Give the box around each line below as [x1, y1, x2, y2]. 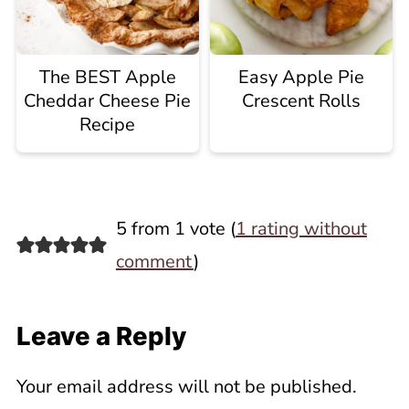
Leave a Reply [16, 320, 186, 351]
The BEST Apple [38, 64, 176, 89]
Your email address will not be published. [16, 373, 357, 399]
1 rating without [235, 215, 367, 241]
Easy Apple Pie [238, 64, 365, 89]
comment [115, 248, 194, 274]
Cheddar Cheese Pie [24, 88, 192, 113]
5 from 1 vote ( [115, 215, 236, 241]
